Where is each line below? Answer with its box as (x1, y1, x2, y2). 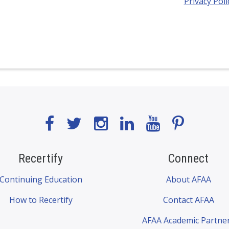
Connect (168, 151, 209, 166)
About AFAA (166, 174, 211, 186)
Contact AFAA (163, 194, 214, 206)
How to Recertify (9, 194, 73, 206)
